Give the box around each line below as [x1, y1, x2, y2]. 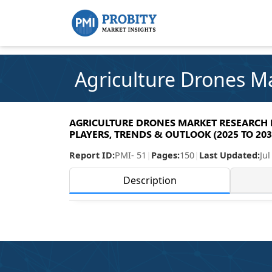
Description [123, 174, 177, 187]
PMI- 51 [115, 149, 146, 161]
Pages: [151, 149, 180, 161]
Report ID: [69, 149, 115, 161]
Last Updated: [199, 149, 260, 161]
